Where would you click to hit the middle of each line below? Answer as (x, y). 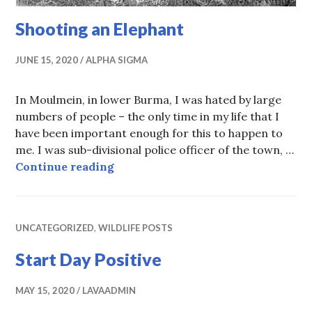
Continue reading (65, 167)
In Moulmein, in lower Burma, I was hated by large (149, 100)
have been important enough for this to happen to (149, 133)
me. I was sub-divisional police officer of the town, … (155, 150)
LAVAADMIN (109, 291)
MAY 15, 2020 (45, 291)
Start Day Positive (89, 259)
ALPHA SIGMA (117, 60)
